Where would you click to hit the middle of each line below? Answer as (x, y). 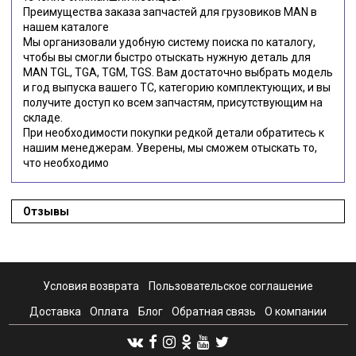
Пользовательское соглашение (230, 286)
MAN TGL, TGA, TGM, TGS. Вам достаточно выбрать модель (178, 72)
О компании (295, 312)
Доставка (56, 312)
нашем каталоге (66, 27)
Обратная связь (213, 312)
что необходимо (66, 163)
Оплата (110, 312)
